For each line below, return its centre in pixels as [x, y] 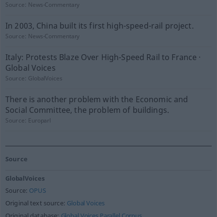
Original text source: [36, 203]
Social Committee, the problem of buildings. [87, 110]
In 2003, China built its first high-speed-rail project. [99, 26]
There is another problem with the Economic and [97, 99]
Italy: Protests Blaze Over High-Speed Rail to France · [103, 57]
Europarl [40, 120]
